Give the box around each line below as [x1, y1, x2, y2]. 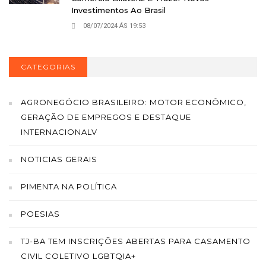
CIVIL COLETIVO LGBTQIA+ [21, 251, 136, 261]
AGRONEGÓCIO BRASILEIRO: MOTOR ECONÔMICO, [21, 97, 246, 107]
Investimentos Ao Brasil [71, 5, 166, 15]
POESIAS [21, 208, 60, 218]
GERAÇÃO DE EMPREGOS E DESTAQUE [21, 112, 191, 122]
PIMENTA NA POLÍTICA [21, 181, 117, 191]
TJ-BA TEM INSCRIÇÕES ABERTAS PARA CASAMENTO [21, 236, 251, 246]
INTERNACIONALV [21, 126, 97, 137]
